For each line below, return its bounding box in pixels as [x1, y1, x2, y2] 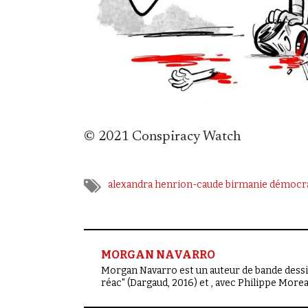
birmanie [225, 179, 267, 191]
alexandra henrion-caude [108, 179, 223, 191]
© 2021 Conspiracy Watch [84, 130, 241, 144]
